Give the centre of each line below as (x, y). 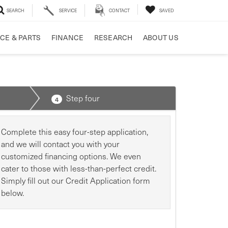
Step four (83, 98)
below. (13, 193)
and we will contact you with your (61, 144)
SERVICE (68, 10)
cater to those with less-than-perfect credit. (79, 168)
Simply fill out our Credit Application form (76, 180)
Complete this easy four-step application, (75, 132)
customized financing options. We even (71, 156)
